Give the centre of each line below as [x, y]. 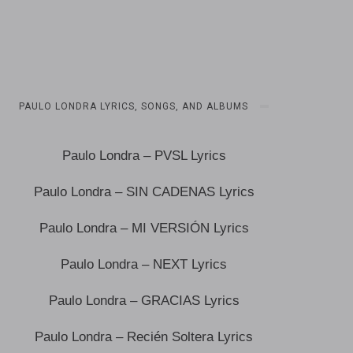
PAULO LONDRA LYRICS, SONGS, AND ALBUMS [134, 106]
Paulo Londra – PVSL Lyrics [144, 156]
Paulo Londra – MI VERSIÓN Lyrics [144, 228]
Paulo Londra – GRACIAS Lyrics [144, 301]
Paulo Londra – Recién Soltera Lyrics [144, 337]
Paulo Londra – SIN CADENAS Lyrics [144, 192]
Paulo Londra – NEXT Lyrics [144, 264]
